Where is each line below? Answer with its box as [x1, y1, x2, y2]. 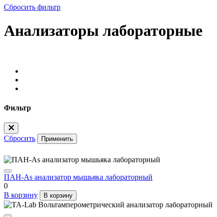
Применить [41, 135, 73, 142]
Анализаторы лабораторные [4, 21, 202, 39]
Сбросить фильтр [4, 2, 61, 11]
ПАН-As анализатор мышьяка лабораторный [4, 172, 153, 181]
